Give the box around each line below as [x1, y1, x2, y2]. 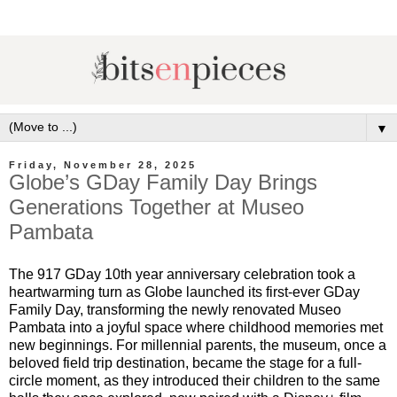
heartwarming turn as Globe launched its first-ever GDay [9, 284, 360, 300]
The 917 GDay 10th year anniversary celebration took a [9, 266, 355, 282]
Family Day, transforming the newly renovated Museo [9, 301, 341, 317]
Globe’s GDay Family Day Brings [9, 169, 317, 194]
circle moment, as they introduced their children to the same [9, 372, 380, 388]
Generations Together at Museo [9, 194, 304, 219]
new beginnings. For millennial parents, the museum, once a [9, 337, 386, 353]
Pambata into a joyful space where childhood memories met [9, 319, 383, 335]
